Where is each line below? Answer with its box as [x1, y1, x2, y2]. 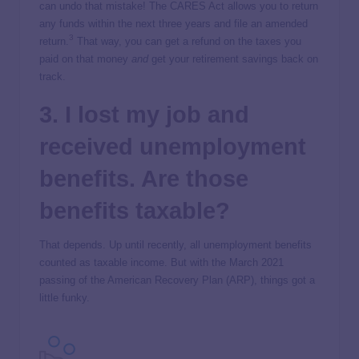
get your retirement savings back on [151, 53, 318, 66]
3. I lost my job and [39, 102, 249, 128]
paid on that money [39, 53, 131, 66]
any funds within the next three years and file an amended [39, 18, 308, 30]
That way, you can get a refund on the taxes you [74, 35, 301, 48]
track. [39, 71, 66, 83]
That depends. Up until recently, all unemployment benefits [39, 239, 312, 252]
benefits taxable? [39, 198, 230, 224]
